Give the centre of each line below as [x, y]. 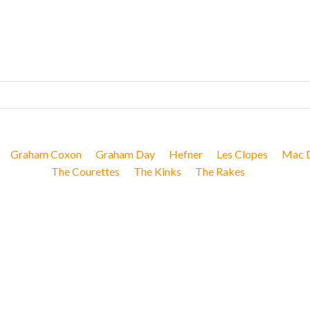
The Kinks [157, 171]
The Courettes [85, 171]
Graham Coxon [46, 154]
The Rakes [220, 171]
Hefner [185, 154]
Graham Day [125, 154]
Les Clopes [242, 154]
